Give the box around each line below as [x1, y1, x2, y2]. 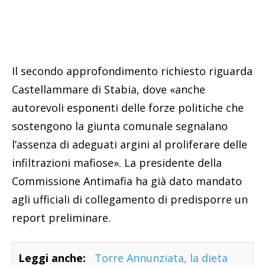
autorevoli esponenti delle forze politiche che [12, 101, 244, 115]
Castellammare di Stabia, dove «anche [12, 82, 205, 97]
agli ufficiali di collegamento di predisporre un [12, 192, 248, 207]
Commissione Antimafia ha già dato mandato [12, 174, 242, 189]
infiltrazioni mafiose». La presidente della [12, 156, 222, 170]
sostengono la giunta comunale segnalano [12, 119, 228, 134]
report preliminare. [12, 211, 111, 225]
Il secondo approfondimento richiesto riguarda [12, 64, 253, 79]
